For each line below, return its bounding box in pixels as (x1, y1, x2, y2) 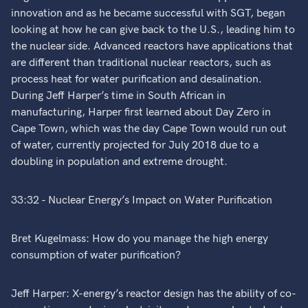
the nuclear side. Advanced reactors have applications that (11, 40, 294, 53)
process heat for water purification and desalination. (11, 73, 263, 86)
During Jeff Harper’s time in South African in (11, 89, 226, 102)
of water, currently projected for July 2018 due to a (11, 139, 259, 152)
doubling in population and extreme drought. (11, 155, 228, 168)
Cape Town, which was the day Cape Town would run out (11, 122, 287, 135)
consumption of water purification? (11, 249, 181, 262)
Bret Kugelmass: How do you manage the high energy (11, 232, 269, 245)
